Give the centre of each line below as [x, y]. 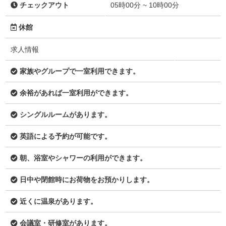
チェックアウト [43, 5]
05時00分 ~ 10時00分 [145, 5]
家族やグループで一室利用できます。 [79, 71]
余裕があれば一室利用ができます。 [75, 93]
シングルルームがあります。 [65, 115]
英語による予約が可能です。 [65, 136]
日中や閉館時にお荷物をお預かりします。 [86, 180]
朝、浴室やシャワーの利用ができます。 [82, 158]
